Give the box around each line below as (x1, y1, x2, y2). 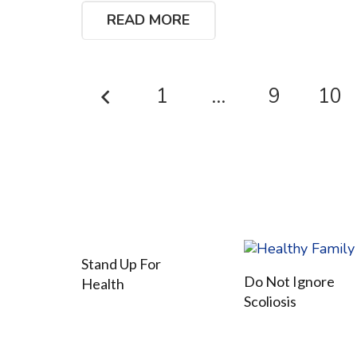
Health (81, 274, 124, 292)
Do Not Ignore (244, 272, 335, 290)
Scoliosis (244, 292, 297, 310)
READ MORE (107, 10, 190, 30)
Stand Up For (81, 254, 161, 273)
